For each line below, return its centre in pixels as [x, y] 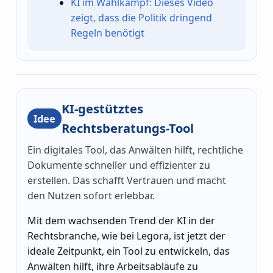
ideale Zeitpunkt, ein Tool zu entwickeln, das [129, 251]
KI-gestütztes [102, 109]
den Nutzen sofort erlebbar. [91, 196]
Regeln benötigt [108, 33]
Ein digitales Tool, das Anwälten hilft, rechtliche [135, 150]
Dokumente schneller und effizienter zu [119, 165]
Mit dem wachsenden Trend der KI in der [121, 221]
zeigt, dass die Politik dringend [142, 17]
